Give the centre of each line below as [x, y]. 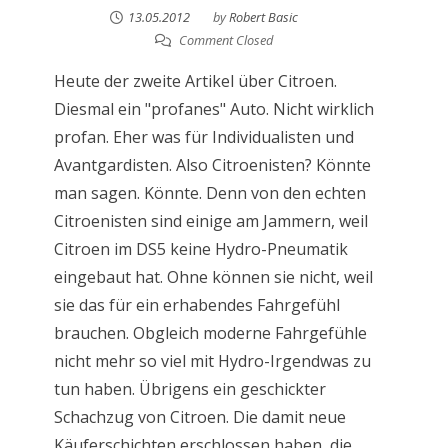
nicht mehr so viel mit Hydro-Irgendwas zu [212, 361]
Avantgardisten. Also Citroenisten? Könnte [212, 165]
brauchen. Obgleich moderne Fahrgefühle [210, 333]
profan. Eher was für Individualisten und [203, 137]
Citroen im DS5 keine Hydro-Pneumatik [200, 249]
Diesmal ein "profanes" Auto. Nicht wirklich [213, 109]
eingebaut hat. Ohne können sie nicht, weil [213, 277]
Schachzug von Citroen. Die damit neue [199, 417]
